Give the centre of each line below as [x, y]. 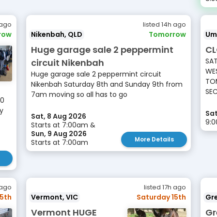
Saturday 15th [161, 197]
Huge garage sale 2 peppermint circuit [96, 74]
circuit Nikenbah [68, 63]
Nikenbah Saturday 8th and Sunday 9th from [107, 84]
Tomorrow [167, 34]
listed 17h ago [165, 187]
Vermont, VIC [54, 197]
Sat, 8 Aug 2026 [59, 116]
